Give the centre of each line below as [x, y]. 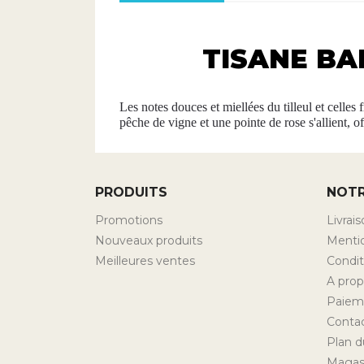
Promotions [129, 220]
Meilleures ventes [145, 260]
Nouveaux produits [149, 240]
